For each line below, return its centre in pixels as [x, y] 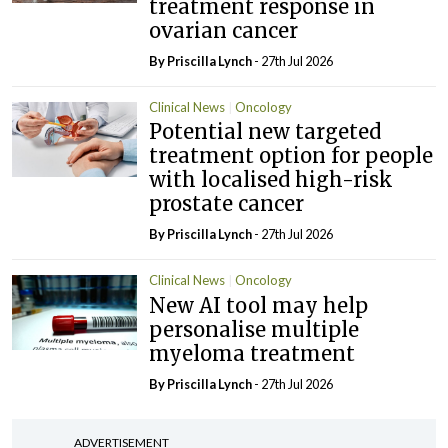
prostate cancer [227, 204]
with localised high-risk [271, 180]
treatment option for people [291, 156]
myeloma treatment [252, 353]
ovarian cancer [224, 30]
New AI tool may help [259, 305]
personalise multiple [254, 329]
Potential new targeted [265, 132]
